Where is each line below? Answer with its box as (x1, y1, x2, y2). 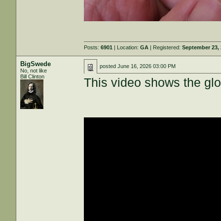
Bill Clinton (20, 74, 45, 79)
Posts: (84, 44, 101, 50)
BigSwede (20, 60, 51, 68)
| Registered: (148, 44, 183, 50)
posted (100, 63, 118, 69)
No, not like (20, 68, 47, 74)
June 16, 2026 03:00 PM (117, 63, 176, 69)
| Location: (112, 44, 141, 50)
